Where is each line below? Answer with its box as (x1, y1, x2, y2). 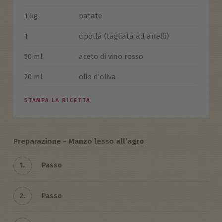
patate (78, 11, 102, 20)
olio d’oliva (78, 72, 116, 81)
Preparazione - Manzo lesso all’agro (13, 136, 144, 146)
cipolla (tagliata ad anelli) (78, 31, 169, 41)
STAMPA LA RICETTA (24, 97, 90, 104)
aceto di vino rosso (78, 52, 143, 61)
